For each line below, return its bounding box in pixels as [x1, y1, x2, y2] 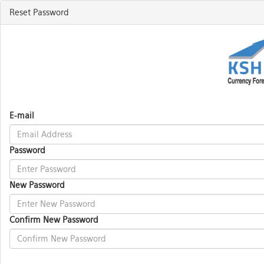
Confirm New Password [9, 215, 98, 225]
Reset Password [9, 8, 69, 17]
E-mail [9, 111, 34, 120]
